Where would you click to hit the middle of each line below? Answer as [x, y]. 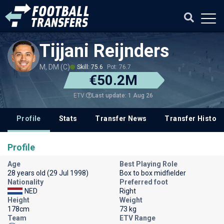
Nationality [25, 182]
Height [18, 200]
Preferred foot [144, 182]
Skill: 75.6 [90, 67]
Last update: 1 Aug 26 [122, 95]
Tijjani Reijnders [104, 51]
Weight [131, 200]
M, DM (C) [55, 67]
